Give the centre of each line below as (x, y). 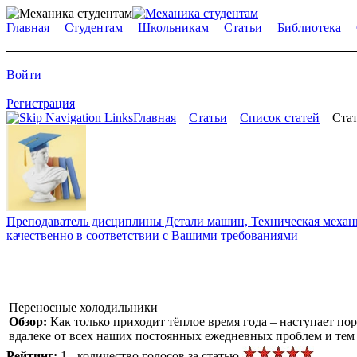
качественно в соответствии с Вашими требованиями (152, 235)
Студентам (94, 27)
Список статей (280, 118)
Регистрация (41, 103)
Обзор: (29, 321)
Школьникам (173, 27)
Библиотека (309, 27)
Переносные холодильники (83, 307)
